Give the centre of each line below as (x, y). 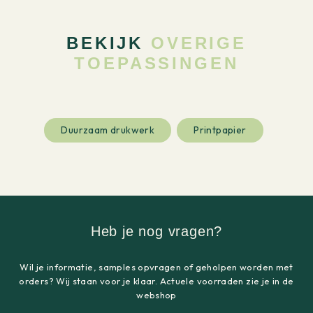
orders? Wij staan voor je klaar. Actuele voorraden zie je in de (156, 281)
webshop (156, 294)
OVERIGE (199, 43)
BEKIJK (105, 43)
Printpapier (220, 130)
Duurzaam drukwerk (108, 130)
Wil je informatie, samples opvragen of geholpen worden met (156, 267)
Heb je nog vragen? (156, 231)
